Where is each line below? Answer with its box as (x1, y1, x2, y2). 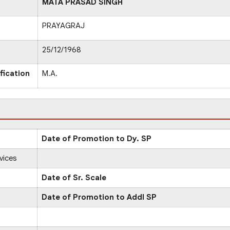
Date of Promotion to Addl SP (42, 192, 157, 202)
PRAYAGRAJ (42, 21, 85, 30)
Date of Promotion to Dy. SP (42, 133, 151, 143)
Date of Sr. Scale (42, 172, 106, 182)
